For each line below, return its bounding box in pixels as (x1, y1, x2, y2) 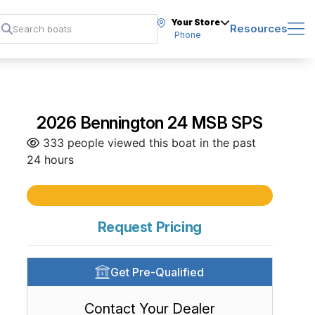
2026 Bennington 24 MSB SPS (37, 112, 263, 133)
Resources (230, 22, 288, 35)
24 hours (26, 153, 74, 167)
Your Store (171, 17, 220, 27)
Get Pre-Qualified (110, 265, 205, 279)
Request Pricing (97, 219, 202, 236)
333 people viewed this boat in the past (39, 136, 256, 150)
